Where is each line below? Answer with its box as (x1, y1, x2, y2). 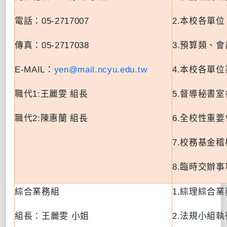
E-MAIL (15, 64, 46, 74)
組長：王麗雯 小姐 (15, 211, 90, 221)
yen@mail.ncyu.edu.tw (54, 64, 147, 74)
